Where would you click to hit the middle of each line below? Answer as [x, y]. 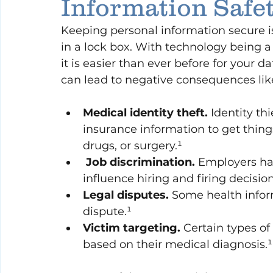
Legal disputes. [126, 195]
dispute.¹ [107, 212]
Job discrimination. [139, 162]
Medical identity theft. [145, 113]
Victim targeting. [132, 228]
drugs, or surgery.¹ [133, 146]
